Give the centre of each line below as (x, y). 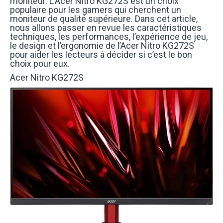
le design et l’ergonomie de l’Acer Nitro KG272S (102, 46)
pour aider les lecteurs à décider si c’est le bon (101, 55)
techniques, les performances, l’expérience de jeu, (109, 37)
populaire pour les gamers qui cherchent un (96, 10)
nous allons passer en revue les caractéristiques (106, 28)
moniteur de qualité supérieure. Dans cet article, (104, 19)
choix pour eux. (40, 63)
